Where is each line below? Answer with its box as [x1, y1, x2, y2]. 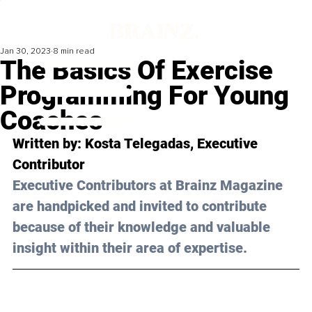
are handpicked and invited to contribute [13, 198, 270, 215]
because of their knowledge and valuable [13, 219, 274, 236]
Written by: [13, 135, 85, 153]
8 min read [53, 46, 95, 57]
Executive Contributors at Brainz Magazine [13, 177, 286, 194]
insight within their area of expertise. [13, 240, 247, 257]
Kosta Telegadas [85, 135, 190, 153]
